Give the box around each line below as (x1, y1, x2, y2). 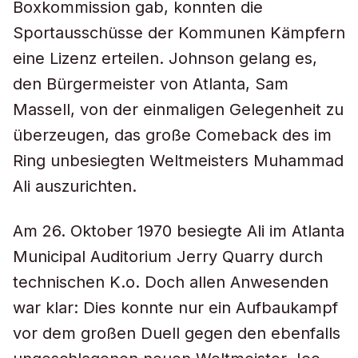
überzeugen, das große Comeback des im (13, 125, 332, 145)
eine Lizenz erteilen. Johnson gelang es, (13, 49, 317, 68)
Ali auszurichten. (13, 177, 137, 196)
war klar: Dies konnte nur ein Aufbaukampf (13, 298, 338, 317)
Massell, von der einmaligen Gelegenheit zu (13, 100, 344, 119)
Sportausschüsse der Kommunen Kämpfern (13, 23, 345, 42)
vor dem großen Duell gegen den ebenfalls (13, 324, 340, 343)
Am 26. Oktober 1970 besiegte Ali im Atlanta (13, 221, 344, 241)
